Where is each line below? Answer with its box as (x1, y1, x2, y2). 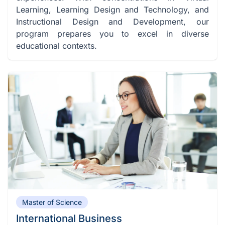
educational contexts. (16, 41, 97, 51)
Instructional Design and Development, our (16, 17, 209, 27)
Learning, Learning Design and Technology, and (16, 5, 209, 15)
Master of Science (22, 198, 82, 207)
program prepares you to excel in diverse (16, 29, 209, 39)
